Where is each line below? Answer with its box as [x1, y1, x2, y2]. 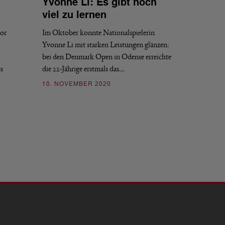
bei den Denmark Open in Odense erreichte [42, 53, 171, 61]
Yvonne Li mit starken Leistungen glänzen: [42, 41, 169, 49]
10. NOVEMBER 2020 [42, 80, 111, 88]
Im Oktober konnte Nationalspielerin [42, 29, 155, 37]
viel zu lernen [42, 9, 106, 22]
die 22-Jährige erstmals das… [42, 65, 125, 73]
